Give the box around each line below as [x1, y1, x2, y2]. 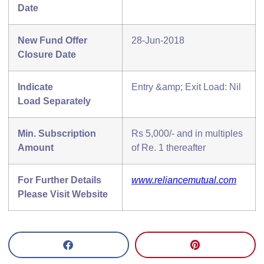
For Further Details [18, 175, 101, 186]
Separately [43, 96, 91, 107]
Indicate [18, 82, 53, 93]
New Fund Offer [18, 35, 87, 46]
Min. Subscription [18, 128, 96, 139]
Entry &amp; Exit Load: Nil [131, 82, 241, 93]
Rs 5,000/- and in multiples [131, 128, 243, 139]
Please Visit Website [18, 189, 108, 200]
